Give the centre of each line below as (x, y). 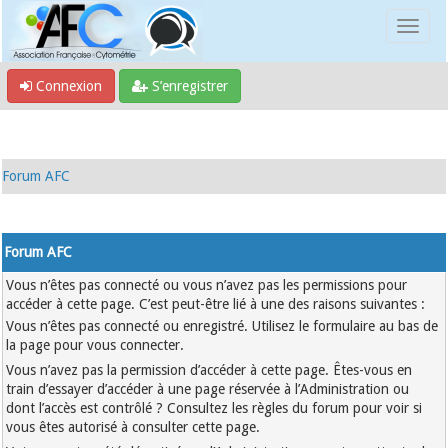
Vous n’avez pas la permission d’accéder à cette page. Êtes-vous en (209, 370)
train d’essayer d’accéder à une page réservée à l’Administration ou (208, 389)
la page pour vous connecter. (95, 345)
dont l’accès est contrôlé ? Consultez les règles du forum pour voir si (214, 408)
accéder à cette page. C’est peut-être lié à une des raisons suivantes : (216, 304)
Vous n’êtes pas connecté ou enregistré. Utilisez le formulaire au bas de (222, 326)
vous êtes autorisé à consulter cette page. (133, 427)
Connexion (67, 86)
